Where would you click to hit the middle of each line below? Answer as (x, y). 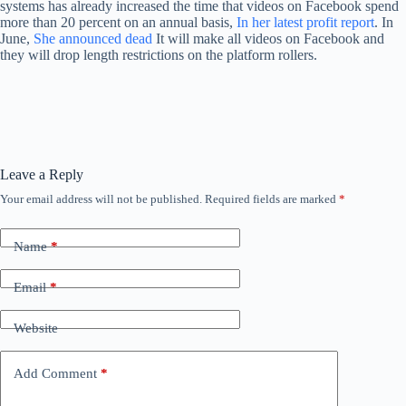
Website (36, 328)
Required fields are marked (272, 199)
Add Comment (55, 373)
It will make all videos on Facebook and (268, 39)
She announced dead (93, 39)
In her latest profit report (305, 22)
